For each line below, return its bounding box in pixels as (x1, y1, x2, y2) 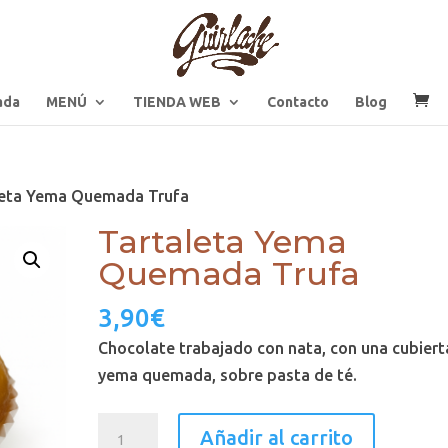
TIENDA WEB (133, 94, 221, 110)
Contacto (267, 94, 329, 110)
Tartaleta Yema (98, 222, 348, 261)
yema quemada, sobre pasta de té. (98, 366, 358, 384)
